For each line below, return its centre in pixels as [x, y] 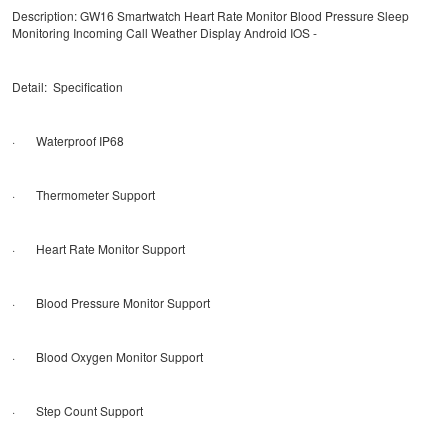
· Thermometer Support [83, 194]
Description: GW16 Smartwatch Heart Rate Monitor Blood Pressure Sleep [210, 15]
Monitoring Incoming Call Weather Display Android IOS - [164, 32]
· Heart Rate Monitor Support [98, 248]
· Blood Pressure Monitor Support [111, 302]
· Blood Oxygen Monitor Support [107, 356]
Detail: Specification [67, 86]
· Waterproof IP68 [68, 140]
